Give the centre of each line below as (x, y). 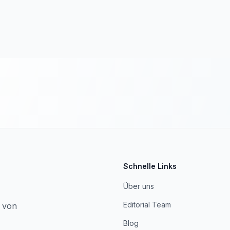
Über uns (139, 186)
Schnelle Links (150, 166)
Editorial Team (147, 205)
